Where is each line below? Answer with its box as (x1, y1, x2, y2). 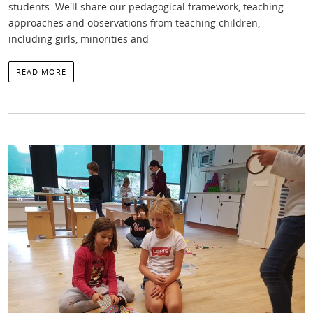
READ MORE (16, 66, 66, 77)
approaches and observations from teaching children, (8, 16, 260, 29)
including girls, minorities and (8, 32, 149, 45)
